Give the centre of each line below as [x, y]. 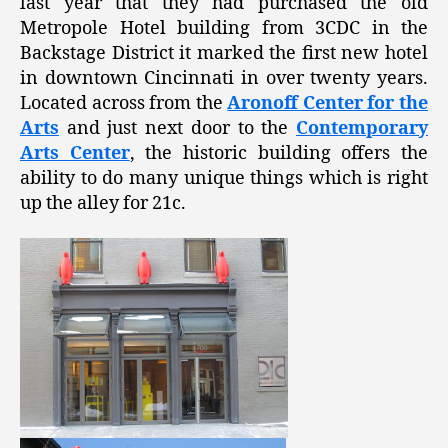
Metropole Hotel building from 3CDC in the [224, 28]
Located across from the [124, 103]
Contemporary [362, 128]
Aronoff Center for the [328, 103]
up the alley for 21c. [103, 203]
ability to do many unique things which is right [224, 178]
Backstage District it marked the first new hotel [224, 53]
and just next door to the [177, 128]
